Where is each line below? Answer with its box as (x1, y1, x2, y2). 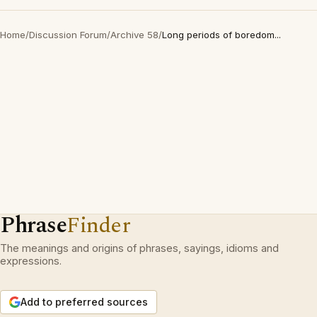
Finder (67, 209, 131, 242)
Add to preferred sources (21, 296, 148, 308)
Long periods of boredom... (162, 29, 281, 40)
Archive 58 (110, 29, 158, 40)
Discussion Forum (29, 29, 107, 40)
